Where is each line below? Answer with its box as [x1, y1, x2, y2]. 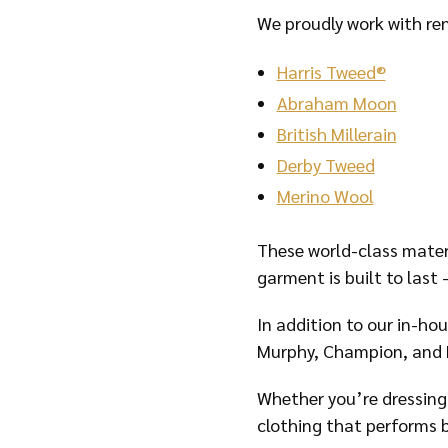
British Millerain [276, 122, 397, 145]
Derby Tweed [276, 153, 375, 176]
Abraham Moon [276, 91, 397, 114]
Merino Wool [276, 184, 374, 207]
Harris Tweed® [276, 60, 386, 83]
